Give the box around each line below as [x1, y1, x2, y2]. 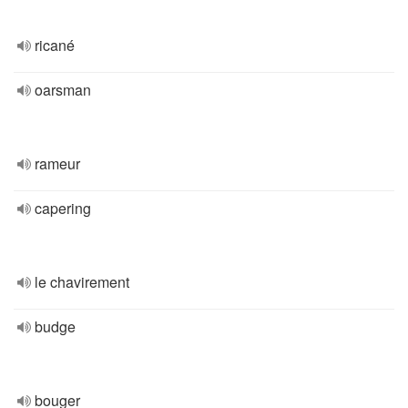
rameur [35, 153, 80, 174]
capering [35, 198, 91, 219]
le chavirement [35, 271, 129, 292]
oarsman [35, 79, 91, 100]
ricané [35, 35, 75, 56]
